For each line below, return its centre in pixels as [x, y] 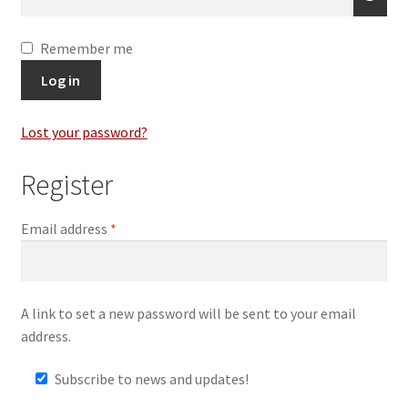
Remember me [86, 48]
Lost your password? [84, 133]
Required [143, 228]
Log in [61, 80]
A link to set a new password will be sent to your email [188, 313]
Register [66, 184]
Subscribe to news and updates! [151, 379]
